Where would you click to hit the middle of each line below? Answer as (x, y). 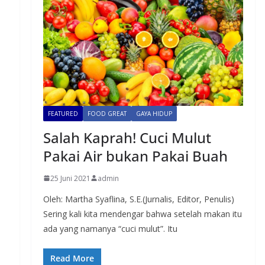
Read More (72, 258)
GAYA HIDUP (154, 113)
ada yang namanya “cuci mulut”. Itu (110, 228)
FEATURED (63, 113)
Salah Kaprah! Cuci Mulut (127, 137)
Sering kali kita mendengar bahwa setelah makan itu (142, 214)
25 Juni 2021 (70, 178)
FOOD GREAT (107, 113)
